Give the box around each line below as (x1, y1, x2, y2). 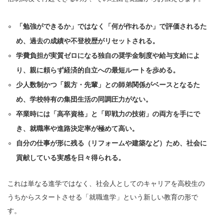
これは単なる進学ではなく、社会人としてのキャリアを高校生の (7, 180, 205, 188)
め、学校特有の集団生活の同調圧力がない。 (16, 95, 153, 104)
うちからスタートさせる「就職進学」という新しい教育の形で (7, 193, 198, 201)
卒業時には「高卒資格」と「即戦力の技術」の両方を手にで (16, 110, 200, 118)
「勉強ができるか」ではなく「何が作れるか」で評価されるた (16, 22, 207, 31)
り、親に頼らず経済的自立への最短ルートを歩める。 (16, 66, 180, 74)
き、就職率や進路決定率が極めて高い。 (16, 125, 139, 133)
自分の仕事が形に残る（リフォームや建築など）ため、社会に (16, 139, 207, 147)
